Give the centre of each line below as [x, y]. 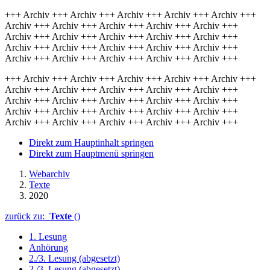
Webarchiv [49, 174]
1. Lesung [48, 237]
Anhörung [49, 247]
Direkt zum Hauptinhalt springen [91, 143]
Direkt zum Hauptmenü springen [91, 153]
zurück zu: [27, 216]
